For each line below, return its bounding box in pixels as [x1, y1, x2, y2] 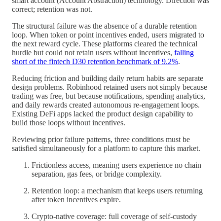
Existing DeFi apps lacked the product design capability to [12, 110, 193, 118]
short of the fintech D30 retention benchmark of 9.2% [12, 57, 178, 66]
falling [174, 48, 194, 57]
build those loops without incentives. [12, 118, 125, 127]
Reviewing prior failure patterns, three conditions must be [12, 135, 190, 144]
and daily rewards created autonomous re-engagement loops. [12, 101, 200, 110]
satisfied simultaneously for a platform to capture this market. [12, 144, 200, 153]
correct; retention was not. [12, 5, 92, 14]
